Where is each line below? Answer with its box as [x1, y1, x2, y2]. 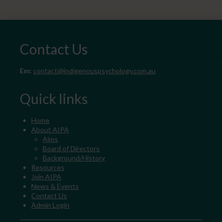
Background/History [43, 153, 106, 162]
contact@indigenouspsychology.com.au [33, 66, 156, 75]
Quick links [20, 90, 88, 107]
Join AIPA [31, 172, 62, 181]
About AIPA [31, 125, 69, 134]
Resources [31, 163, 65, 171]
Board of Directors [43, 144, 100, 153]
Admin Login [31, 200, 70, 209]
